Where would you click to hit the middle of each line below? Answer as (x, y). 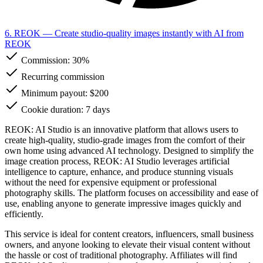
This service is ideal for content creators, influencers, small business (129, 234)
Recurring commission (62, 76)
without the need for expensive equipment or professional (111, 182)
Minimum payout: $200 (64, 93)
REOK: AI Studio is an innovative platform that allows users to (122, 129)
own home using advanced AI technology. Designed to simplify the (129, 150)
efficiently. (24, 214)
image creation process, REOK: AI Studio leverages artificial (117, 161)
